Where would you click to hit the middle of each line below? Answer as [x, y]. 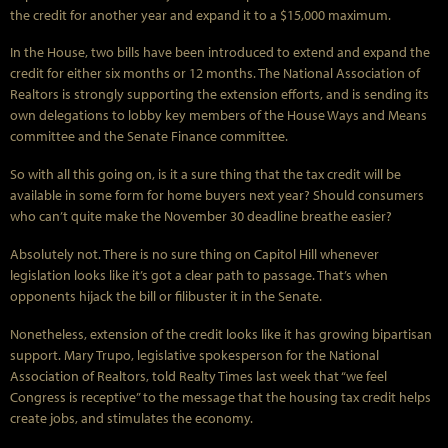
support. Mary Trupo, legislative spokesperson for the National [194, 354]
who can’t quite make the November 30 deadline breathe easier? [201, 216]
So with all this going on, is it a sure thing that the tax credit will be [205, 174]
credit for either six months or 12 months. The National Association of [215, 73]
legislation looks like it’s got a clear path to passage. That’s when [199, 274]
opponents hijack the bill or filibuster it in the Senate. [166, 295]
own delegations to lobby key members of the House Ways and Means [218, 115]
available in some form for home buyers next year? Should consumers [217, 195]
